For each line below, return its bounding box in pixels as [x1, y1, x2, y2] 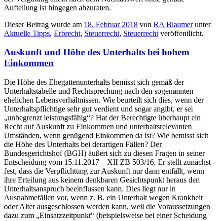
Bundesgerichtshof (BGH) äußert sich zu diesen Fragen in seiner [4, 149, 205, 158]
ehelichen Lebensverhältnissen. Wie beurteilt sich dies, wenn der [4, 96, 204, 105]
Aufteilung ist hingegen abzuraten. [4, 3, 111, 12]
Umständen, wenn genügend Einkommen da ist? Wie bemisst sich [4, 131, 209, 140]
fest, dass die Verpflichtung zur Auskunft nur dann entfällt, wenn [4, 167, 204, 176]
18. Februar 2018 [84, 20, 138, 29]
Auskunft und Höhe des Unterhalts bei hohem [4, 47, 189, 58]
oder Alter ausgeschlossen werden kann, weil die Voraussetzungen [4, 202, 210, 211]
